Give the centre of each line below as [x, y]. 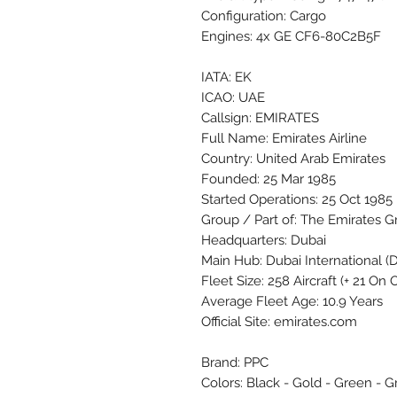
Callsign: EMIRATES [260, 117]
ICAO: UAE [233, 97]
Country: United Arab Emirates [293, 158]
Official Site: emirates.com [279, 321]
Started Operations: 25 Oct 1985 [297, 199]
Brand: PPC [235, 362]
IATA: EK [226, 77]
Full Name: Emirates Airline [284, 138]
